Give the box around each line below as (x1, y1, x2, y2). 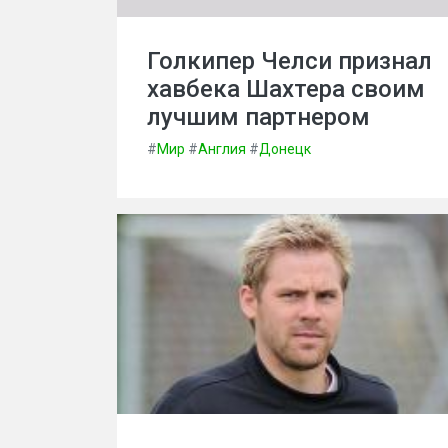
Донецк (259, 141, 311, 157)
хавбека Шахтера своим (147, 75, 425, 103)
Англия (198, 141, 246, 157)
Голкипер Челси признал (147, 47, 432, 75)
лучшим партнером (147, 103, 370, 131)
